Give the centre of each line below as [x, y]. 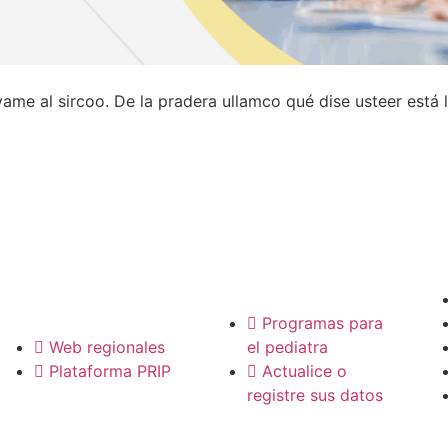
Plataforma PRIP [109, 371]
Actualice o [304, 371]
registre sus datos [314, 395]
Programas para [322, 323]
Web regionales [106, 347]
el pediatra [287, 347]
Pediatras [270, 258]
